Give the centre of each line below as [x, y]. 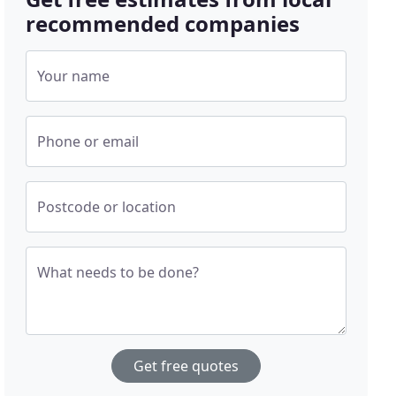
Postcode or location [107, 207]
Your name [74, 76]
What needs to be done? [118, 273]
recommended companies [163, 24]
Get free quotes [187, 366]
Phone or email [88, 142]
